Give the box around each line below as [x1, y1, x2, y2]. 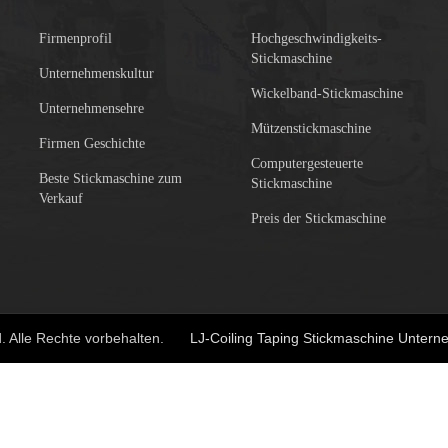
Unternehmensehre [39, 100, 144, 116]
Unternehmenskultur [39, 65, 154, 81]
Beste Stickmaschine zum [39, 170, 182, 186]
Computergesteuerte [250, 155, 363, 171]
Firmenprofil [39, 30, 112, 46]
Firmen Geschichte [39, 135, 145, 151]
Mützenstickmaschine [250, 120, 371, 136]
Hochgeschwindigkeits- [250, 30, 382, 46]
